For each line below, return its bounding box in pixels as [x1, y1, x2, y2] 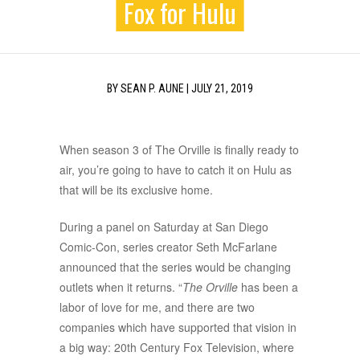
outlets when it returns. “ [59, 279, 182, 296]
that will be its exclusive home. [59, 182, 213, 198]
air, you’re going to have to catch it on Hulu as [59, 162, 292, 178]
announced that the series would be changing [59, 259, 291, 276]
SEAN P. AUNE [121, 82, 184, 96]
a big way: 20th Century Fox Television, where [59, 339, 294, 356]
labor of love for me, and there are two [59, 299, 255, 316]
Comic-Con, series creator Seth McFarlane [59, 239, 277, 256]
